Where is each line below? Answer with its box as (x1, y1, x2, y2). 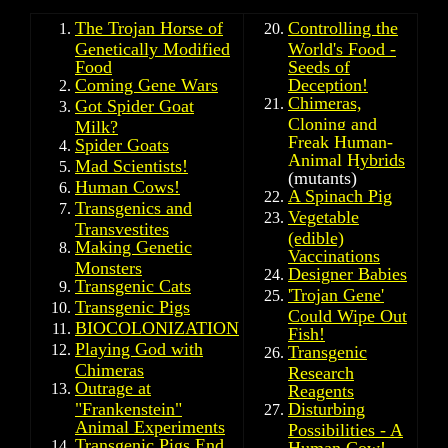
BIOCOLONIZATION (75, 318, 239, 338)
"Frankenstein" (75, 399, 182, 416)
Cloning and (288, 114, 377, 131)
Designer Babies (288, 264, 407, 284)
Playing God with (75, 339, 203, 359)
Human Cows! (75, 177, 180, 197)
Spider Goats (75, 135, 169, 155)
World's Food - (288, 39, 396, 56)
